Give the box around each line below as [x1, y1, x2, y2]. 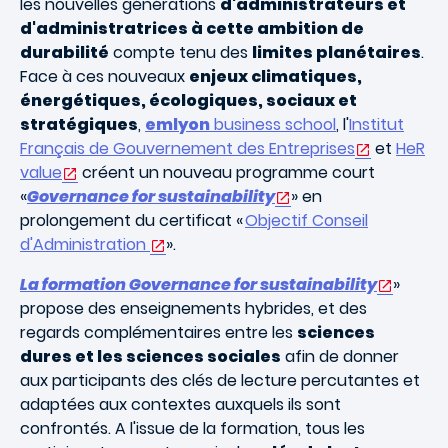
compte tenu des [109, 41, 252, 64]
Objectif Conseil [245, 209, 368, 232]
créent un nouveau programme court [78, 161, 375, 184]
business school [210, 113, 336, 136]
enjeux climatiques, [189, 65, 362, 88]
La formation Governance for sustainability [20, 273, 377, 296]
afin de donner [281, 345, 399, 368]
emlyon [145, 113, 210, 136]
